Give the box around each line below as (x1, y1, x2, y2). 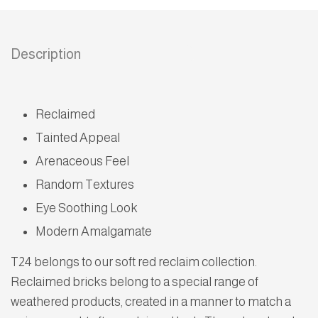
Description (11, 46, 81, 62)
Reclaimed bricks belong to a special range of (11, 275, 258, 290)
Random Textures (35, 177, 134, 192)
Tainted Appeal (35, 131, 120, 146)
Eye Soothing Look (35, 201, 138, 216)
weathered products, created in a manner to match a (11, 295, 291, 309)
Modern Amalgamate (35, 224, 152, 239)
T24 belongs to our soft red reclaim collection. (11, 255, 257, 270)
